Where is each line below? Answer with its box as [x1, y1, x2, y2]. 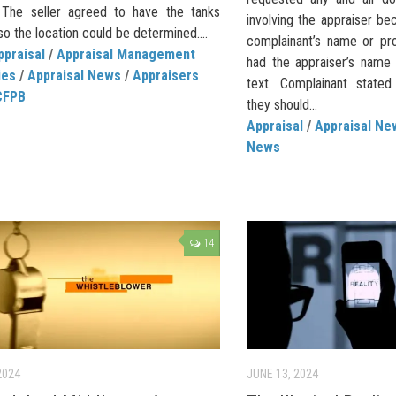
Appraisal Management [57, 46, 195, 64]
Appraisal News [27, 67, 121, 85]
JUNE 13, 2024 [247, 366, 318, 381]
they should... [247, 96, 317, 114]
